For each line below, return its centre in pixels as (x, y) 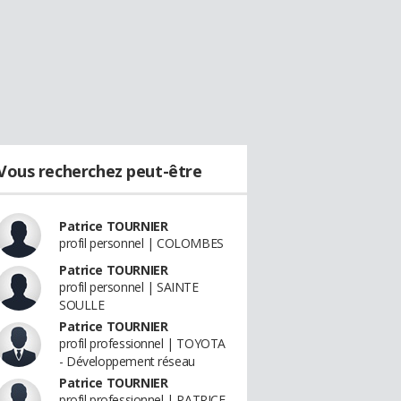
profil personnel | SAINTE (129, 287)
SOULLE (82, 305)
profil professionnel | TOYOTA (142, 343)
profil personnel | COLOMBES (141, 243)
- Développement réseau (127, 361)
